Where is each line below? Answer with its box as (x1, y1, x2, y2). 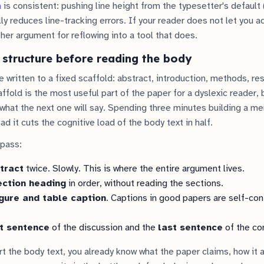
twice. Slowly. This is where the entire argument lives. (24, 163, 245, 174)
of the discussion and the (49, 222, 158, 233)
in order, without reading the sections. (66, 177, 223, 189)
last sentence (158, 222, 223, 233)
